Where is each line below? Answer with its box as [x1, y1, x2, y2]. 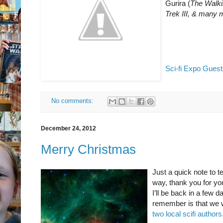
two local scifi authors [152, 209, 222, 218]
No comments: [51, 98, 96, 105]
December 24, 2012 [41, 125, 96, 132]
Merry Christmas [41, 141, 136, 157]
